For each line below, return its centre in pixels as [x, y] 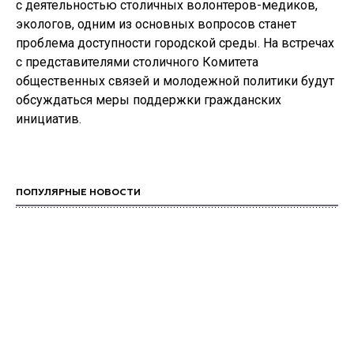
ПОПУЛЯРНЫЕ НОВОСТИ [78, 193]
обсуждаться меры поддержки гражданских [149, 100]
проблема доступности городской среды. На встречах [175, 43]
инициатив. [49, 119]
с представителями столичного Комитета [137, 62]
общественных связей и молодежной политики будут [175, 81]
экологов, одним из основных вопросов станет [156, 24]
